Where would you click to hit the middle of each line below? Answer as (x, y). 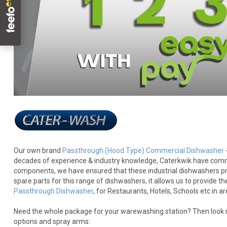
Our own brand (38, 150)
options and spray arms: (52, 221)
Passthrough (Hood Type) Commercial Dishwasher (143, 150)
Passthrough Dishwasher (53, 191)
